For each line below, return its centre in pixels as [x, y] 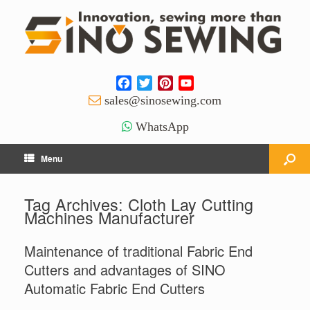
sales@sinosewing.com [163, 100]
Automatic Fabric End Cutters [115, 289]
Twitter [168, 82]
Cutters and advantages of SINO [125, 270]
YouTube [216, 82]
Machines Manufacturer [109, 218]
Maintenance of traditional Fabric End [138, 251]
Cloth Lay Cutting [191, 204]
